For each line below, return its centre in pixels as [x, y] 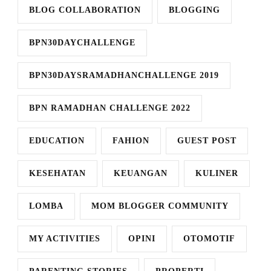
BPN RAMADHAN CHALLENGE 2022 [110, 108]
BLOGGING [194, 10]
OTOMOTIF [209, 238]
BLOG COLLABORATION [85, 10]
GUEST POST [207, 140]
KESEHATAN [57, 173]
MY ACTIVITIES [65, 238]
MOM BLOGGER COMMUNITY [160, 206]
